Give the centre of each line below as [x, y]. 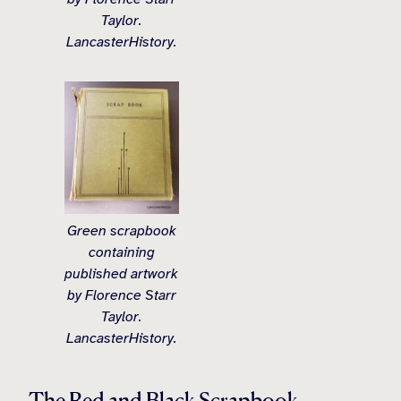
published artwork [122, 274]
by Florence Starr [121, 296]
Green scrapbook [121, 231]
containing [121, 253]
